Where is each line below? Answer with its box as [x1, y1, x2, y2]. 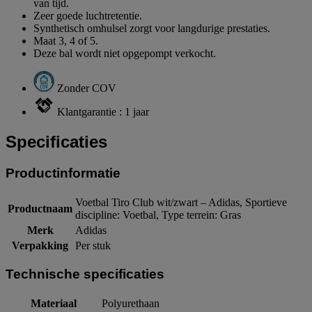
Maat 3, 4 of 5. [33, 34, 98, 47]
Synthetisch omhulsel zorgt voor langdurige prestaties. [33, 22, 270, 34]
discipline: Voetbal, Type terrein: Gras [75, 208, 241, 221]
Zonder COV [57, 81, 116, 94]
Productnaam [8, 202, 72, 214]
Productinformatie [6, 165, 120, 180]
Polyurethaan [102, 297, 159, 309]
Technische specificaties [6, 267, 164, 282]
